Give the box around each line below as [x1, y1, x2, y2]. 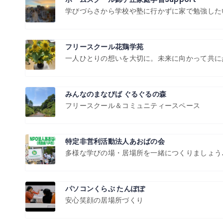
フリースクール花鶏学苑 [65, 42, 144, 52]
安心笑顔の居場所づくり [65, 196, 144, 204]
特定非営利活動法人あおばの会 [65, 136, 165, 146]
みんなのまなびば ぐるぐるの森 [65, 89, 167, 99]
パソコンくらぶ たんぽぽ [65, 184, 145, 194]
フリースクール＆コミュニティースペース [65, 102, 201, 110]
